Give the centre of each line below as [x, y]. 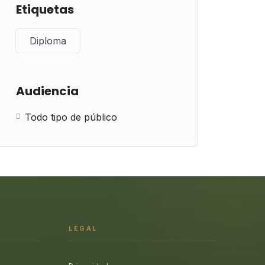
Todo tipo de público [71, 117]
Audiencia [47, 91]
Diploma [48, 41]
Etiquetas [45, 9]
